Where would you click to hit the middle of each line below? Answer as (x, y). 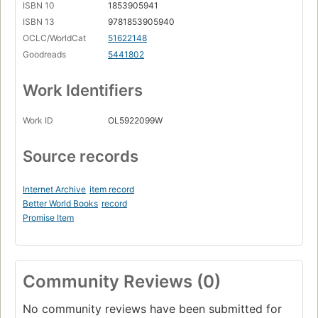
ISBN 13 (39, 21)
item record (112, 189)
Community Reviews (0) (122, 281)
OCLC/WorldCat (54, 38)
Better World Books (60, 203)
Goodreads (44, 54)
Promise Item (48, 217)
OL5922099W (135, 120)
